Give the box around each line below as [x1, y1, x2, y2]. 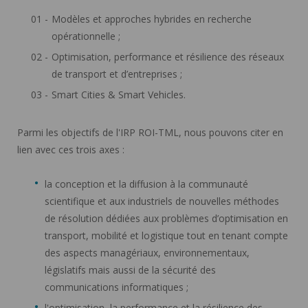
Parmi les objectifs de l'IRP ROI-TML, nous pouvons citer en [17, 125, 283, 139]
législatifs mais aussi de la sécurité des [45, 263, 216, 276]
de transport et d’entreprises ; [52, 67, 182, 80]
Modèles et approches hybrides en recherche [52, 12, 252, 25]
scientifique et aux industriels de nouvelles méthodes [45, 194, 279, 208]
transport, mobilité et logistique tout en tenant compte [45, 228, 288, 242]
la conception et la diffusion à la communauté [45, 177, 248, 190]
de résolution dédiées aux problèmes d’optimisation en [45, 211, 288, 225]
